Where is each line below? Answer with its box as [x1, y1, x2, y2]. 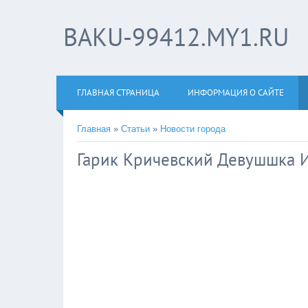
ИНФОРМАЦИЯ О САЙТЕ [188, 87, 284, 98]
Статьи [121, 124, 150, 134]
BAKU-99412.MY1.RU [63, 21, 289, 53]
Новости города [160, 124, 225, 134]
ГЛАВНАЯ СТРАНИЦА [77, 87, 159, 98]
